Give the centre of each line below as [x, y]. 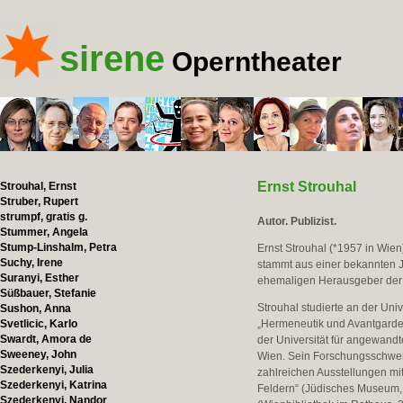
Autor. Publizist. [297, 221]
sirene [112, 58]
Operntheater [257, 62]
